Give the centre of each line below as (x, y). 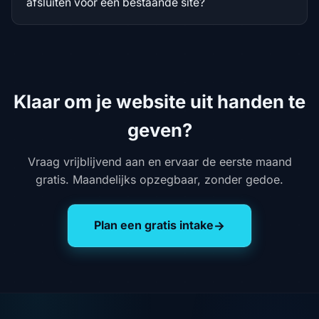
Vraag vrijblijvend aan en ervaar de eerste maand (159, 161)
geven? (159, 130)
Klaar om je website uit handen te (159, 101)
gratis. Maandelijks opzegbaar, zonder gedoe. (159, 179)
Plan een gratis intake (154, 225)
